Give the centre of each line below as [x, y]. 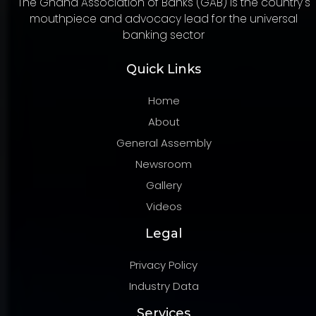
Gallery [164, 185]
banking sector [164, 35]
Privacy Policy [164, 265]
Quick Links [164, 68]
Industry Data [164, 286]
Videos [164, 206]
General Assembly [164, 142]
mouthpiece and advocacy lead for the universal [164, 18]
